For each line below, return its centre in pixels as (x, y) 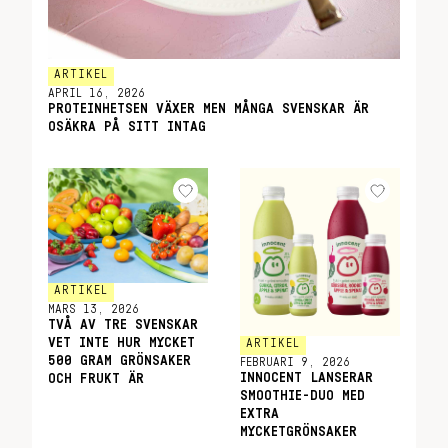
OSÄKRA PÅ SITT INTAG (127, 127)
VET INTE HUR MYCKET (121, 342)
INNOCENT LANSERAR (306, 378)
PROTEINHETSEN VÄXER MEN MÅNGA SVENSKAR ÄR (208, 109)
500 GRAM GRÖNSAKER (119, 360)
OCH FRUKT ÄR (96, 378)
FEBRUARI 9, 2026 (295, 362)
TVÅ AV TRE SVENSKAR (123, 324)
